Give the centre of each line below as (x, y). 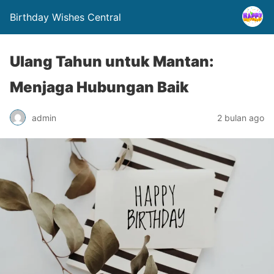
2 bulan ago (241, 117)
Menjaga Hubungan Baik (99, 87)
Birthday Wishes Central (65, 17)
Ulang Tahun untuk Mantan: (112, 61)
